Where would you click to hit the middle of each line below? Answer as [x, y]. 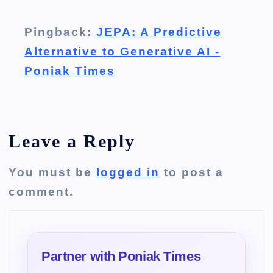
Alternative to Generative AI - [122, 52]
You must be [53, 172]
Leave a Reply [72, 141]
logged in [128, 172]
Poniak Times [70, 71]
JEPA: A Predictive [159, 32]
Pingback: [61, 32]
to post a [192, 172]
